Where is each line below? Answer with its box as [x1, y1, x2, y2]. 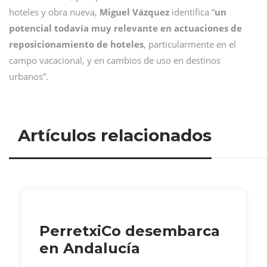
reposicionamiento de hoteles [9, 38, 144, 50]
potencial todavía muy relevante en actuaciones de [9, 21, 242, 34]
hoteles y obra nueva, [9, 5, 100, 18]
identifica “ [169, 5, 215, 18]
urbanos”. [9, 70, 48, 82]
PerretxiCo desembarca [39, 222, 220, 240]
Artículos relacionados [18, 125, 212, 145]
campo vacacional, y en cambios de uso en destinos [9, 54, 221, 66]
